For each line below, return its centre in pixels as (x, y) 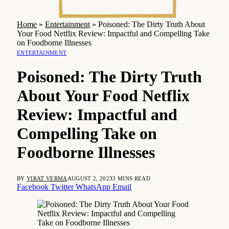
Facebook (33, 187)
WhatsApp (93, 187)
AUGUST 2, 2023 (90, 178)
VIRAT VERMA (47, 178)
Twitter (62, 187)
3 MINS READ (131, 178)
